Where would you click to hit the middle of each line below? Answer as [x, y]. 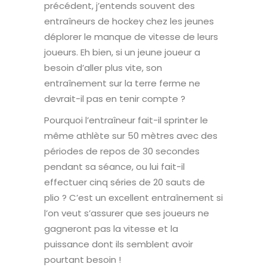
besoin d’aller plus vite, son [103, 67]
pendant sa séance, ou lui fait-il [114, 166]
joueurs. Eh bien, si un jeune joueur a [122, 52]
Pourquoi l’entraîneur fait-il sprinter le [126, 120]
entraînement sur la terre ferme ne [122, 83]
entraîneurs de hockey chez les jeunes [129, 21]
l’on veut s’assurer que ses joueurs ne [127, 213]
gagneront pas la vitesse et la [111, 228]
